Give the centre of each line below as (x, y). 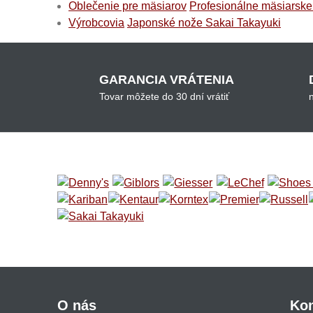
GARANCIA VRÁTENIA (167, 80)
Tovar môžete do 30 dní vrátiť (164, 96)
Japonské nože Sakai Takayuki (204, 23)
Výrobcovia (96, 23)
